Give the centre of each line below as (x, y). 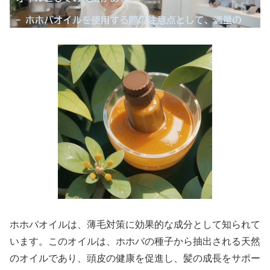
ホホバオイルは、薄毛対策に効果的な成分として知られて (135, 225)
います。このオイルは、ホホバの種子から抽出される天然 (135, 242)
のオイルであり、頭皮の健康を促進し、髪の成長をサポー (135, 259)
